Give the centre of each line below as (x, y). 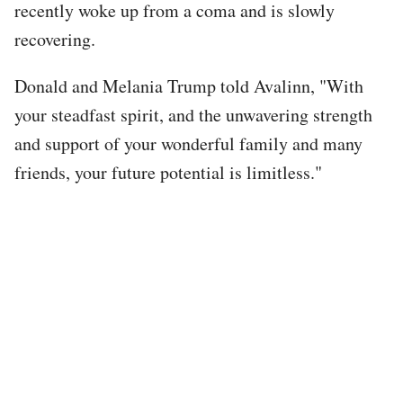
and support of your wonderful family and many (188, 143)
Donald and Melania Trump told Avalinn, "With (189, 85)
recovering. (55, 39)
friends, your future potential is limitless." (168, 172)
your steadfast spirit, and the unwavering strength (193, 114)
